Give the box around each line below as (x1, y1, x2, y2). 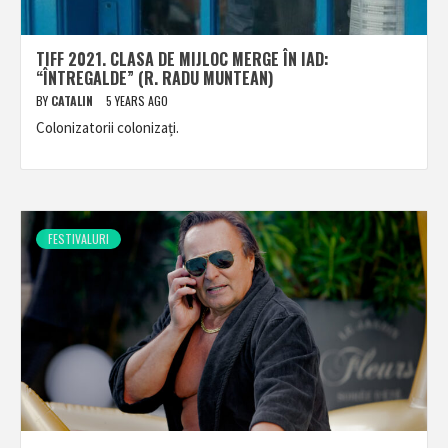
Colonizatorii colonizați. (36, 118, 179, 137)
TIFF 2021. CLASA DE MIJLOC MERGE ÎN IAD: (36, 47, 329, 71)
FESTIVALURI (48, 230, 109, 247)
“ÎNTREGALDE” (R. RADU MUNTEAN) (36, 66, 273, 90)
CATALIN (51, 92, 96, 109)
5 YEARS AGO (106, 92, 168, 109)
